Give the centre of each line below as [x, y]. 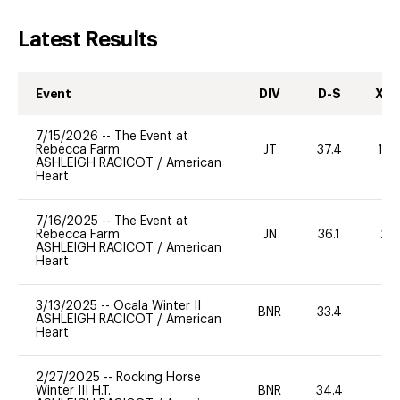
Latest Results [88, 39]
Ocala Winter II [157, 306]
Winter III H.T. [73, 391]
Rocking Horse [158, 377]
